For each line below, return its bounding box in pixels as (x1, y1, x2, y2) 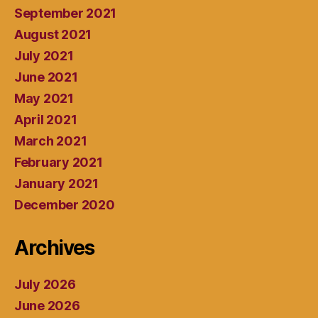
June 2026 (14, 298, 80, 314)
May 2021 (14, 91, 74, 106)
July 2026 (14, 277, 76, 292)
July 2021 (14, 48, 74, 64)
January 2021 (14, 176, 99, 192)
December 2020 (14, 197, 115, 213)
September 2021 (14, 6, 117, 21)
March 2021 (14, 133, 87, 149)
